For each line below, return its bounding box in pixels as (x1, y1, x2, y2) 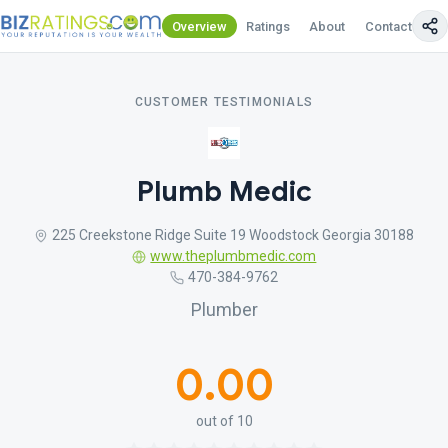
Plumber (190, 299, 258, 320)
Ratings (246, 18, 291, 34)
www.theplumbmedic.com (150, 248, 317, 264)
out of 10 (195, 413, 253, 429)
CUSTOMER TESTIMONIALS (134, 95, 314, 109)
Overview (172, 18, 227, 34)
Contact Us (364, 18, 431, 34)
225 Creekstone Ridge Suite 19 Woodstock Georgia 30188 (52, 227, 415, 243)
